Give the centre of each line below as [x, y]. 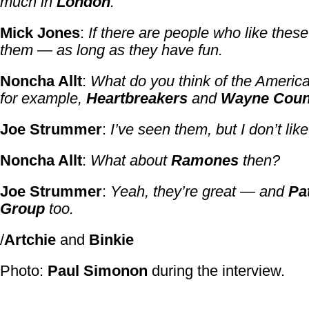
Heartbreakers [137, 98]
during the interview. [216, 271]
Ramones [205, 160]
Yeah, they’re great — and [199, 191]
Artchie [30, 240]
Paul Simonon [98, 271]
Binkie [111, 240]
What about [131, 160]
